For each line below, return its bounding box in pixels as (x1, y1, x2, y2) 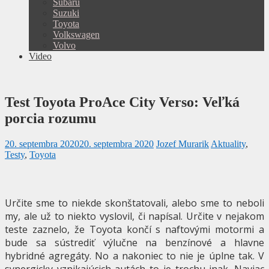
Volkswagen (53, 29, 100, 40)
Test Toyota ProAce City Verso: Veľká (5, 94, 240, 110)
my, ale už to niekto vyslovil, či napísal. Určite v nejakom (5, 209, 264, 223)
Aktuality (211, 138, 246, 149)
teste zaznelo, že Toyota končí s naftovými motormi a (5, 222, 264, 236)
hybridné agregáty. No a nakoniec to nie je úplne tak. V (5, 249, 264, 262)
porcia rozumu (5, 110, 96, 126)
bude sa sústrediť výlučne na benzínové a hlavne (5, 235, 264, 249)
